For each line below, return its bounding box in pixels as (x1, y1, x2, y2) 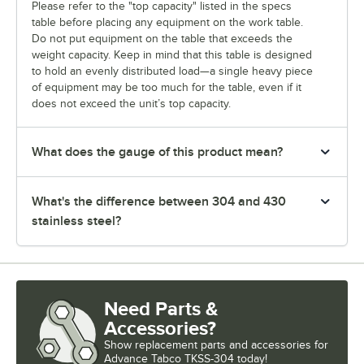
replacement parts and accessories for (135, 338, 328, 351)
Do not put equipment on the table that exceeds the (32, 32, 292, 45)
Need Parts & (104, 297, 219, 319)
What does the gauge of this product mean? (32, 144, 283, 159)
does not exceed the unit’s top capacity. (32, 97, 231, 110)
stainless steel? (32, 213, 121, 228)
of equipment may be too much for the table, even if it (32, 80, 301, 93)
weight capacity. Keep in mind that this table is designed (32, 48, 312, 61)
